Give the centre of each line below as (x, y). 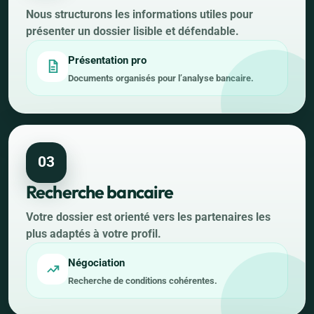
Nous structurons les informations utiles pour (139, 14)
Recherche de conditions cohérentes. (143, 280)
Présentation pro (107, 60)
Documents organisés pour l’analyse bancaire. (161, 78)
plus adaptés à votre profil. (94, 233)
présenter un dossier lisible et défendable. (132, 31)
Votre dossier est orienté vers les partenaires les (148, 217)
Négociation (96, 262)
